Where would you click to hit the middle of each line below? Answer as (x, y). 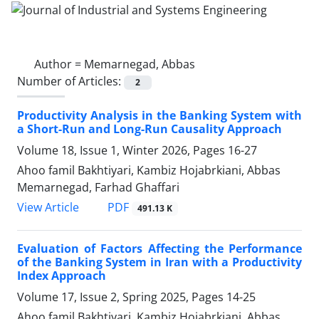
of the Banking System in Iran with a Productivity (159, 262)
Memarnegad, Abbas (140, 64)
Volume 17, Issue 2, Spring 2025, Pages (122, 297)
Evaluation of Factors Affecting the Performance (159, 249)
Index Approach (62, 276)
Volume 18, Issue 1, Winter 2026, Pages (122, 150)
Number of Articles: (70, 81)
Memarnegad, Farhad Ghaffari (98, 187)
